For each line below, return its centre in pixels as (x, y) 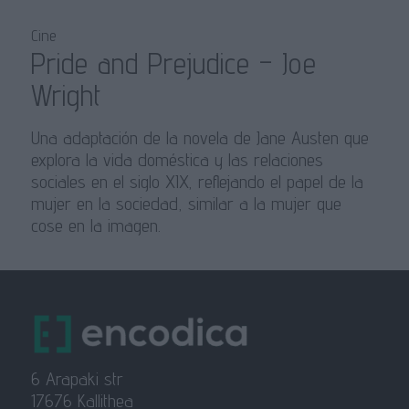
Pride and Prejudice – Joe (173, 63)
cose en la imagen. (95, 226)
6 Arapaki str (77, 379)
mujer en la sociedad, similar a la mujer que (186, 204)
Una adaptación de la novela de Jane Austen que (199, 138)
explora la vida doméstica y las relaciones (177, 160)
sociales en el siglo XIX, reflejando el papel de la (197, 182)
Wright (66, 95)
